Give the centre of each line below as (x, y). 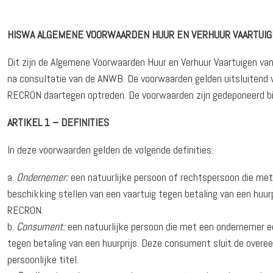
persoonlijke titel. (43, 260)
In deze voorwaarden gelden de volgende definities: (111, 150)
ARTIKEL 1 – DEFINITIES (58, 122)
